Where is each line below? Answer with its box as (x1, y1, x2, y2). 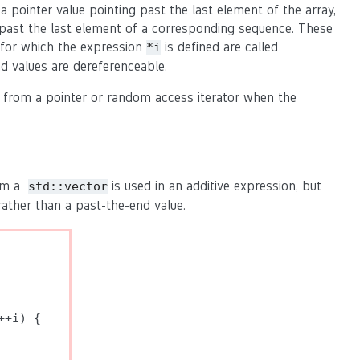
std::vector (28, 179, 108, 194)
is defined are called (161, 39, 278, 55)
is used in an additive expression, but (108, 178, 321, 194)
